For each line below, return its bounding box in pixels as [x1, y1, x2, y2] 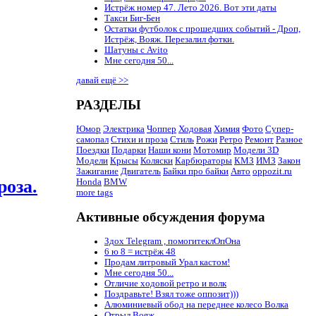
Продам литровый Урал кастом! [104, 257, 230, 267]
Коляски [140, 156, 173, 166]
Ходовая [178, 124, 212, 135]
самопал [76, 135, 109, 145]
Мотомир [193, 145, 231, 156]
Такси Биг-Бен [104, 13, 160, 24]
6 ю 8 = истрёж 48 [104, 246, 176, 257]
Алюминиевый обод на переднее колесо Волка [104, 299, 288, 310]
